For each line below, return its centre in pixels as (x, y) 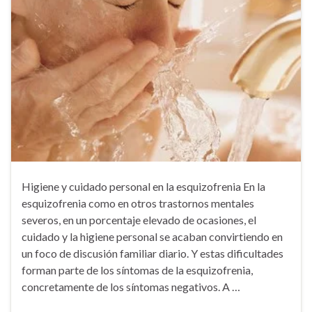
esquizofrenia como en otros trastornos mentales (138, 203)
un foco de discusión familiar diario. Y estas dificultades (153, 253)
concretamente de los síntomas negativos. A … (131, 287)
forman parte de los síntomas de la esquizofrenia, (137, 270)
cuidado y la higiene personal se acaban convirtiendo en (152, 237)
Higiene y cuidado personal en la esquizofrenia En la (143, 187)
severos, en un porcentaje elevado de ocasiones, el (139, 220)
